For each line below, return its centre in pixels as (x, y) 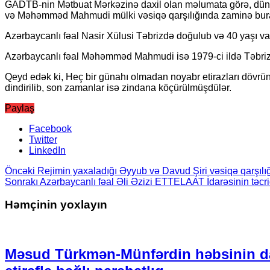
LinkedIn (47, 150)
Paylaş (20, 108)
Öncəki (20, 171)
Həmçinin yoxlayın (56, 205)
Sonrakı (21, 181)
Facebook (50, 128)
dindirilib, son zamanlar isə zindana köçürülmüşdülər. (118, 87)
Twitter (43, 139)
